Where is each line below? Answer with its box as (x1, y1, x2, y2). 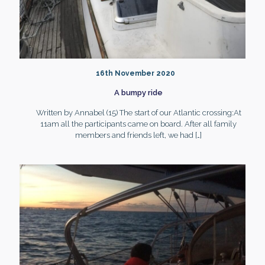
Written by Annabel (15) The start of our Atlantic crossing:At (35, 108, 241, 117)
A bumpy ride (114, 88, 163, 97)
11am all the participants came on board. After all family (40, 119, 237, 128)
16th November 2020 (96, 69, 175, 77)
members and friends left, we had (75, 131, 193, 140)
